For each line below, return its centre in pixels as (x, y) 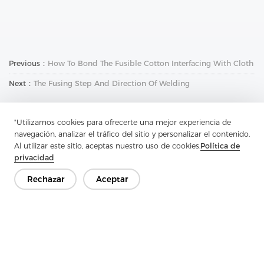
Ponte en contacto (132, 186)
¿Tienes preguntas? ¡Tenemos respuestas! (132, 203)
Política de (220, 146)
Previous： (28, 63)
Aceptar (112, 179)
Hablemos (132, 222)
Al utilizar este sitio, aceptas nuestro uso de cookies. (107, 146)
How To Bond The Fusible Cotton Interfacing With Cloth (151, 63)
